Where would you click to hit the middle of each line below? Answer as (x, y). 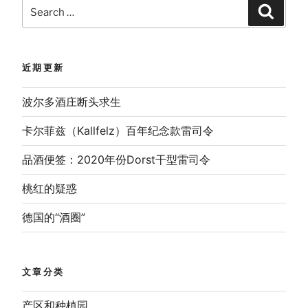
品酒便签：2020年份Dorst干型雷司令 (116, 159)
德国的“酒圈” (54, 217)
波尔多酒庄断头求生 (71, 101)
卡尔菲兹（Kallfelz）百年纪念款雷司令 (118, 130)
